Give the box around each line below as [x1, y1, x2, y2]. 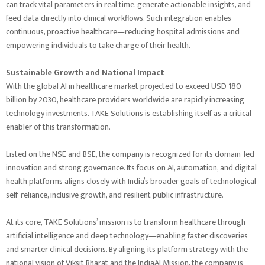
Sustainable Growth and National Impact [6, 66, 164, 80]
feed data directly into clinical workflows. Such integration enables [6, 11, 231, 25]
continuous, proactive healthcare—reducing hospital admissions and [6, 25, 240, 39]
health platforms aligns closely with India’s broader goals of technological [6, 174, 256, 189]
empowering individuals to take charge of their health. [6, 38, 190, 53]
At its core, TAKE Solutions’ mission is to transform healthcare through [6, 215, 245, 230]
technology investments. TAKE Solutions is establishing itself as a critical [6, 106, 251, 121]
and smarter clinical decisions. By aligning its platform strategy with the [6, 243, 248, 257]
